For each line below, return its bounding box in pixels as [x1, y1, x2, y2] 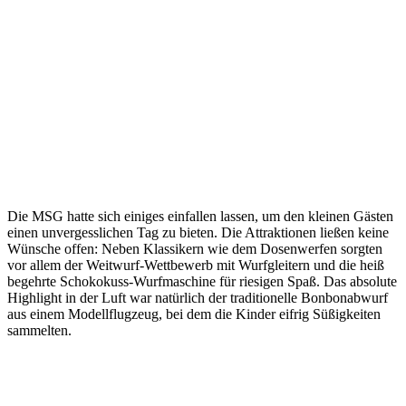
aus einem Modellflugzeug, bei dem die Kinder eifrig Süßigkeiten [7, 305, 381, 322]
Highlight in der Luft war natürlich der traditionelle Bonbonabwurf [7, 289, 388, 305]
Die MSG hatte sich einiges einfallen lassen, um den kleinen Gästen [7, 208, 393, 224]
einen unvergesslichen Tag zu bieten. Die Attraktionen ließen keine [7, 224, 389, 240]
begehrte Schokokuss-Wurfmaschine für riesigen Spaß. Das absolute [7, 273, 397, 289]
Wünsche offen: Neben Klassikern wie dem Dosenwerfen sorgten [7, 240, 382, 256]
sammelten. [7, 322, 72, 338]
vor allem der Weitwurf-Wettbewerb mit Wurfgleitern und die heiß [7, 256, 384, 273]
